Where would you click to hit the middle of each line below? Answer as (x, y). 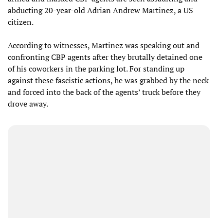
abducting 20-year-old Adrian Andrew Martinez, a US (100, 10)
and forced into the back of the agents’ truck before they (104, 92)
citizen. (21, 22)
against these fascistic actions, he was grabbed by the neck (108, 81)
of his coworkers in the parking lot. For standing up (96, 69)
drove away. (28, 104)
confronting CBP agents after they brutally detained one (105, 57)
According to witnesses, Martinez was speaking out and (104, 45)
